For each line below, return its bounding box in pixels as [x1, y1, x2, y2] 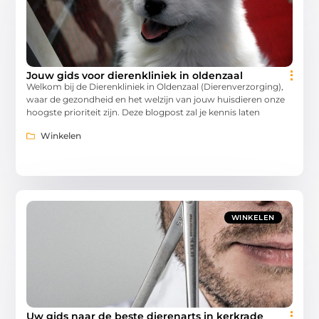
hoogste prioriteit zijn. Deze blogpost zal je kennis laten [26, 107, 261, 118]
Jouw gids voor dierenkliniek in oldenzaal [26, 69, 244, 83]
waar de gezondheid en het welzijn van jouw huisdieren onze [26, 94, 286, 105]
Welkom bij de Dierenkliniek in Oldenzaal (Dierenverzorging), [26, 81, 284, 93]
